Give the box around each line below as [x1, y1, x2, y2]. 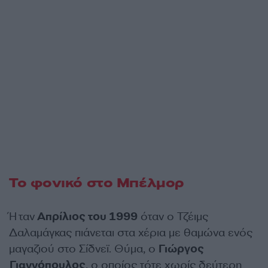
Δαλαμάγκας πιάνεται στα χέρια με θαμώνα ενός [9, 226, 252, 240]
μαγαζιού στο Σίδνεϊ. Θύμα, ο [9, 242, 156, 256]
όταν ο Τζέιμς [138, 209, 208, 224]
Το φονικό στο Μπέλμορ [9, 174, 184, 192]
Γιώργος [156, 242, 204, 256]
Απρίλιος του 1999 [35, 209, 138, 224]
